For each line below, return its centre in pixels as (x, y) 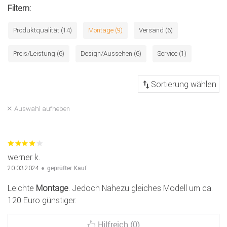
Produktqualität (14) (43, 30)
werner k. (24, 157)
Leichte (22, 188)
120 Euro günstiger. (42, 200)
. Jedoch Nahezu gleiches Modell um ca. (141, 188)
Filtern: (19, 8)
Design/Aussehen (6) (111, 54)
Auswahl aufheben (42, 109)
